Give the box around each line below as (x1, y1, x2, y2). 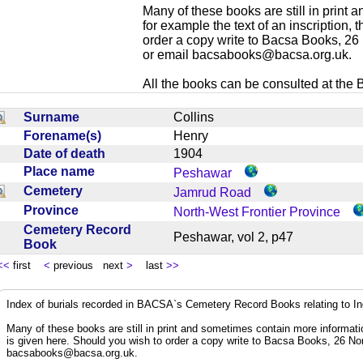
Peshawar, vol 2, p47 (173, 229, 306, 244)
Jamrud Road (173, 185, 251, 199)
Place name (23, 164, 101, 178)
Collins (173, 109, 227, 124)
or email (143, 47, 192, 62)
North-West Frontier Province (173, 204, 340, 219)
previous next (50, 258, 126, 271)
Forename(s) (23, 128, 108, 143)
